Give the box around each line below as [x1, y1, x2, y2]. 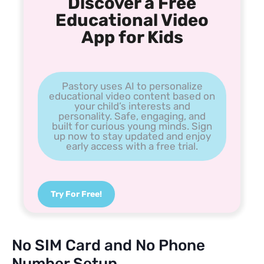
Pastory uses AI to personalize [61, 80, 203, 93]
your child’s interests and [74, 100, 190, 113]
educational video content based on [49, 90, 215, 103]
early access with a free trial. [66, 140, 198, 153]
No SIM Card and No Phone [12, 236, 205, 255]
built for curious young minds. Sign [52, 120, 212, 133]
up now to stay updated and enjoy [53, 130, 211, 143]
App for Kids [81, 27, 183, 48]
